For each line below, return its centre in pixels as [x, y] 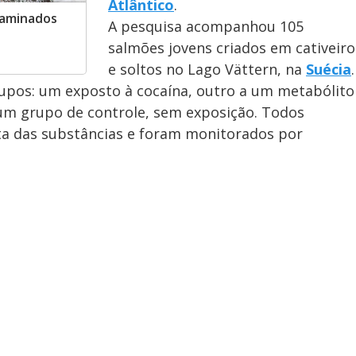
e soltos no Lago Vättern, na [207, 69]
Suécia [329, 69]
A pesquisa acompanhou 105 [206, 26]
